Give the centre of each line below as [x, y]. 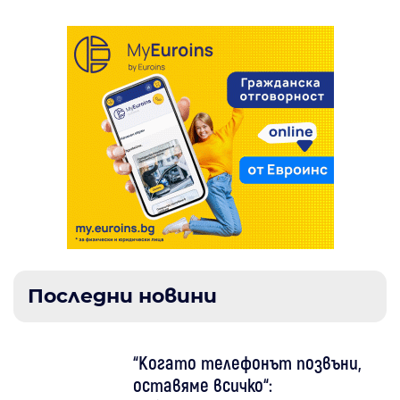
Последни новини [122, 296]
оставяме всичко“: [203, 385]
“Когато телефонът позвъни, [248, 362]
